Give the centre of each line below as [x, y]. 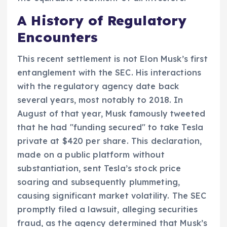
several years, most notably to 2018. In [100, 100]
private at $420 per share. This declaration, [110, 141]
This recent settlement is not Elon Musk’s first [112, 59]
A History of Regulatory [102, 21]
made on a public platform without [91, 154]
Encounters [58, 37]
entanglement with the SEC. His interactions [109, 72]
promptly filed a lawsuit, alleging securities [108, 209]
